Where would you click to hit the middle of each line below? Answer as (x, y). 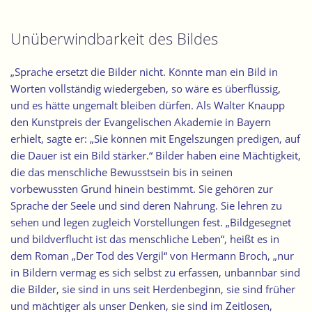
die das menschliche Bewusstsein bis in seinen (122, 172)
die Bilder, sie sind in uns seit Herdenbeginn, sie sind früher (153, 289)
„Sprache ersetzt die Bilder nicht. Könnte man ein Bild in (144, 72)
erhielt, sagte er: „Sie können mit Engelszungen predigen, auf (155, 139)
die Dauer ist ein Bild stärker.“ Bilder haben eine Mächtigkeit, (156, 156)
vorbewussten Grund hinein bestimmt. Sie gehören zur (142, 189)
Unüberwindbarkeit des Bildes (114, 38)
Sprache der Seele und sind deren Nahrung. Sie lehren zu (146, 206)
